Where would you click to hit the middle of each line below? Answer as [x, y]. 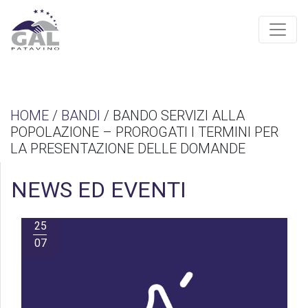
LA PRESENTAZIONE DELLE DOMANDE [128, 148]
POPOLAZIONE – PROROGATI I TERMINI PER [144, 132]
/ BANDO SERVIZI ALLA [173, 115]
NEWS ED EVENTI [99, 190]
